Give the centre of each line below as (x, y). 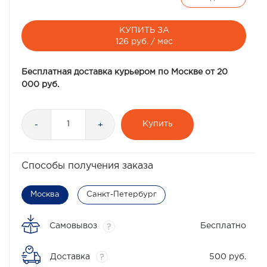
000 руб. (40, 84)
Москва (45, 194)
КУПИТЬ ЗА (144, 30)
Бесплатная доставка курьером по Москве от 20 (125, 72)
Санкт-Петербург (122, 194)
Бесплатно (223, 226)
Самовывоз (73, 226)
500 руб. (228, 257)
